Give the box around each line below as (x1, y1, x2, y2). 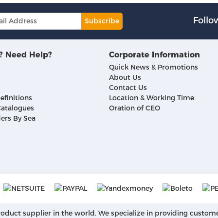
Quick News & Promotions (109, 62, 198, 72)
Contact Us (109, 83, 147, 92)
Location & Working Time (109, 93, 194, 102)
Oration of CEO (109, 103, 160, 112)
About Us (109, 73, 141, 82)
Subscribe (84, 16, 119, 25)
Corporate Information (109, 50, 200, 59)
